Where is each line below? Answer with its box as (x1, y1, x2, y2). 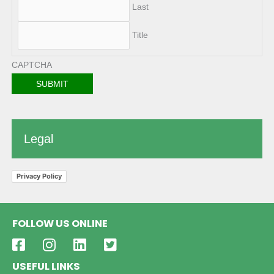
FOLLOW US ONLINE (12, 217, 108, 231)
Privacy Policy (16, 172, 62, 181)
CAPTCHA (11, 60, 52, 70)
